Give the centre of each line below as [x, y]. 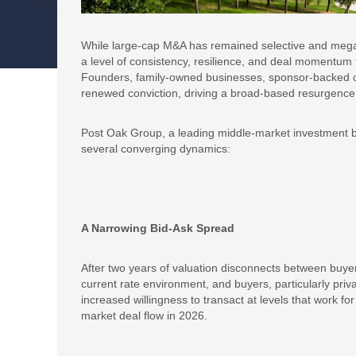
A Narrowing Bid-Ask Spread [158, 228]
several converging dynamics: [156, 149]
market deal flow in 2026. [144, 315]
